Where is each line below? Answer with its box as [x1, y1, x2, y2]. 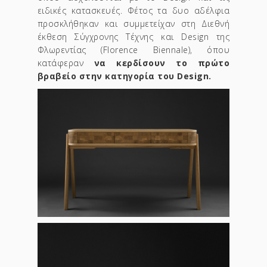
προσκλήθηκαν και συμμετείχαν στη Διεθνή [37, 18, 230, 30]
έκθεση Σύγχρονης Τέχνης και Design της [37, 31, 230, 43]
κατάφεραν [37, 57, 84, 69]
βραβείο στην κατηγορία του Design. [37, 70, 212, 82]
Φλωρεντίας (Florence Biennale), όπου [37, 44, 230, 56]
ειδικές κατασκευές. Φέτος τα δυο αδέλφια [37, 5, 230, 17]
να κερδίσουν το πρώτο [94, 57, 230, 69]
